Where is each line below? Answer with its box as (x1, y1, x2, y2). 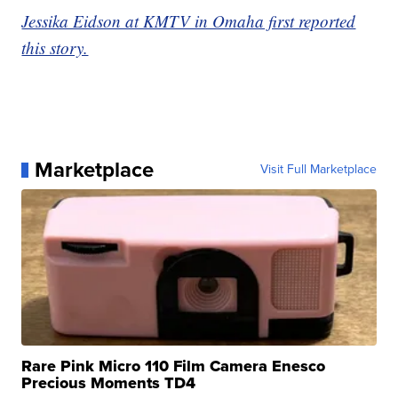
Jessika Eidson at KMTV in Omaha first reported (21, 10, 356, 33)
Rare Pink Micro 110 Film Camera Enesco (21, 354, 326, 378)
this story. (21, 36, 89, 60)
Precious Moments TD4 (21, 371, 196, 395)
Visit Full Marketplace (259, 160, 377, 179)
